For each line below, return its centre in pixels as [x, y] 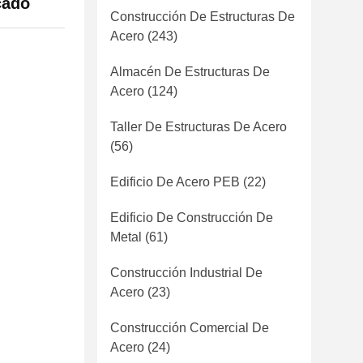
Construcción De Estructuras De [203, 17]
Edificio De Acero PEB [175, 182]
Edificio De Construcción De [192, 218]
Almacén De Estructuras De [190, 72]
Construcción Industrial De [186, 273]
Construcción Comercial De [190, 328]
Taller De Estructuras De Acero [199, 127]
